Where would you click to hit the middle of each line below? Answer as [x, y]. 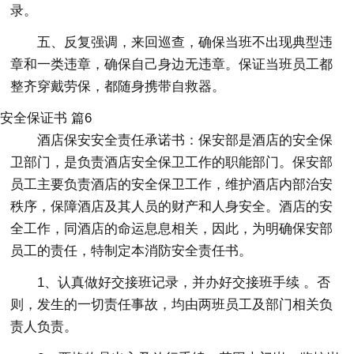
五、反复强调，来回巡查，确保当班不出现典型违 [185, 42]
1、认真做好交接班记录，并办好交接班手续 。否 [184, 282]
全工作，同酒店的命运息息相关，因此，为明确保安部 [172, 228]
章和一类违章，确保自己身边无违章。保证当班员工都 [172, 64]
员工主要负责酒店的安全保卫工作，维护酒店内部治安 [172, 184]
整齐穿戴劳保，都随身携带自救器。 [118, 86]
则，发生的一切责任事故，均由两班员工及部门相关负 [172, 304]
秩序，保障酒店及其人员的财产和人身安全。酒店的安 [172, 206]
